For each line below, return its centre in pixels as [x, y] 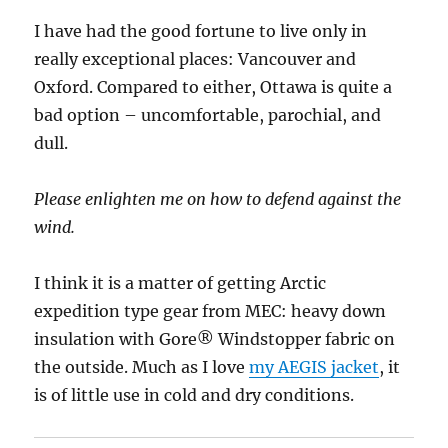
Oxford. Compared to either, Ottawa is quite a [213, 87]
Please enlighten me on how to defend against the [218, 199]
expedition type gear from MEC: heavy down [210, 311]
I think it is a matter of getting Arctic [180, 283]
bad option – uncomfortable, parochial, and [208, 115]
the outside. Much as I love [142, 367]
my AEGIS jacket [314, 367]
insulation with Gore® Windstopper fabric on [215, 339]
